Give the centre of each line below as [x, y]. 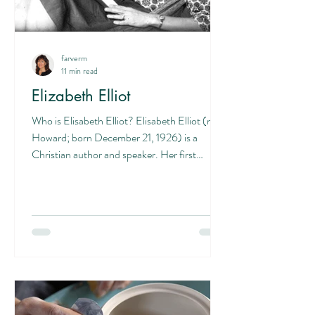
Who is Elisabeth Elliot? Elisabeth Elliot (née [127, 121]
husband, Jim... [64, 171]
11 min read [79, 71]
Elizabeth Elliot [81, 96]
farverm [74, 58]
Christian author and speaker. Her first [114, 154]
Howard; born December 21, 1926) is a [115, 137]
